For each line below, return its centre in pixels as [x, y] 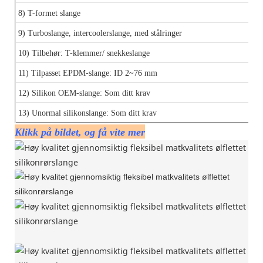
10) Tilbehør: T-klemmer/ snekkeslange [84, 53]
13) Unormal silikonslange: [65, 113]
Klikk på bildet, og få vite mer [80, 132]
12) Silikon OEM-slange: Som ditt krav [84, 93]
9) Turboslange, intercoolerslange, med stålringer [100, 33]
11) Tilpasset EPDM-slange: [66, 73]
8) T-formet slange [49, 13]
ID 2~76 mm [136, 73]
